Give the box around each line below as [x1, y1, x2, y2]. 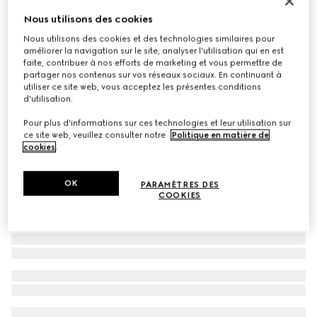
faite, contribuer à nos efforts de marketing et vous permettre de [23, 57, 283, 68]
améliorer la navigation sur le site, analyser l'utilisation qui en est [23, 45, 284, 56]
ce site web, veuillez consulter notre [23, 129, 168, 140]
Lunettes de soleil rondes [11, 13, 136, 26]
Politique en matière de [171, 129, 270, 140]
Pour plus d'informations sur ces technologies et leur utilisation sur [23, 117, 292, 128]
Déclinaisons [11, 46, 62, 56]
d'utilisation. [23, 93, 74, 104]
